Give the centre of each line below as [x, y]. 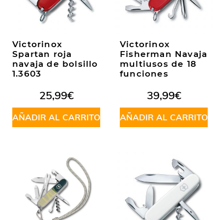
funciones [144, 74]
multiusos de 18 [158, 64]
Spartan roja [42, 54]
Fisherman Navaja [164, 54]
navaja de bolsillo [55, 64]
